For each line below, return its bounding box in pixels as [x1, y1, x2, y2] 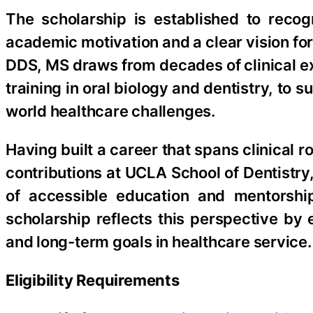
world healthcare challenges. [6, 101, 215, 120]
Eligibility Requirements [6, 270, 180, 289]
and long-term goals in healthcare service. [6, 232, 312, 251]
